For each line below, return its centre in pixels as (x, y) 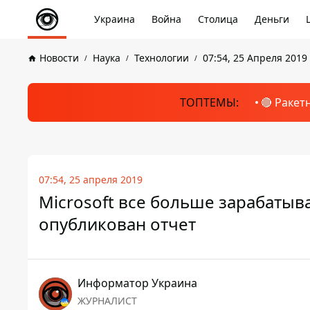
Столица (218, 19)
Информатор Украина (137, 283)
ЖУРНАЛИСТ (107, 301)
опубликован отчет (117, 224)
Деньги (272, 19)
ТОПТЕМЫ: (209, 102)
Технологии (162, 58)
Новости (59, 58)
